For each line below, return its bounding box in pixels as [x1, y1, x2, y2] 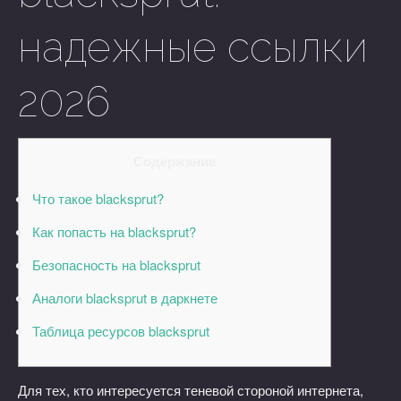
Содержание [133, 151, 216, 171]
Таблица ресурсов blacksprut [32, 321, 209, 340]
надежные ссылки [18, 22, 368, 72]
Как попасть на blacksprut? [32, 222, 196, 241]
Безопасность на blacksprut [32, 255, 200, 274]
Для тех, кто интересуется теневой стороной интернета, [18, 380, 363, 399]
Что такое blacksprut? [32, 189, 164, 208]
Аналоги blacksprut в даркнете [32, 288, 218, 307]
